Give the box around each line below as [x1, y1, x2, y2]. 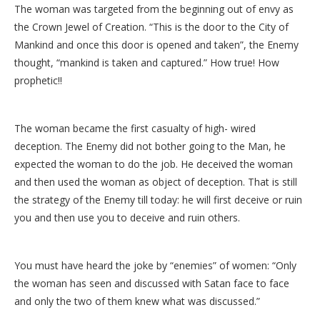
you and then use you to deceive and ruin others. [14, 210, 240, 224]
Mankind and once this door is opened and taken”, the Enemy [14, 37, 299, 51]
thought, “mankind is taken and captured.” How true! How [14, 55, 279, 69]
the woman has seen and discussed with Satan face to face [14, 276, 289, 290]
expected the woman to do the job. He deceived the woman [14, 156, 293, 171]
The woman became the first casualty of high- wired [14, 121, 256, 135]
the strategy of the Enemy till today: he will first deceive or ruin [14, 192, 302, 206]
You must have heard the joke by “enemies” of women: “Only [14, 258, 296, 272]
